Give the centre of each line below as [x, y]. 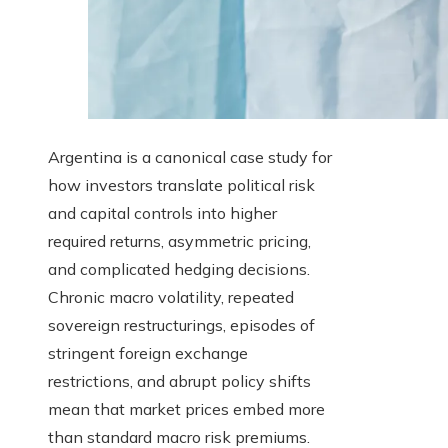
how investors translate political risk [181, 185]
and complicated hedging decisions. [179, 269]
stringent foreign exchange [148, 353]
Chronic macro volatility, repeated [171, 297]
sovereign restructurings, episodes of [181, 325]
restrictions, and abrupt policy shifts [179, 381]
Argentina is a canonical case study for [190, 157]
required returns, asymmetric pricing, [179, 241]
